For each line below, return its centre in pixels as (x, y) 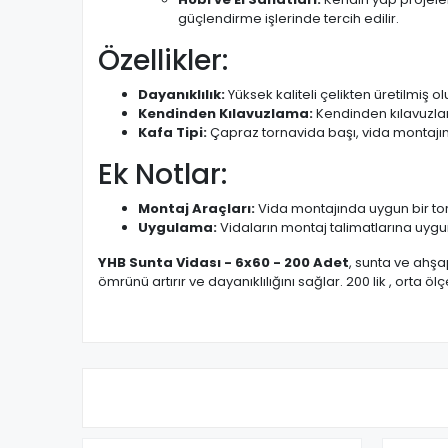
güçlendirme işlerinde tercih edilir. (288, 18)
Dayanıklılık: (181, 94)
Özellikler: (163, 60)
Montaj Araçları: (196, 208)
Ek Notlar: (162, 174)
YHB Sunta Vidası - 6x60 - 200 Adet (223, 262)
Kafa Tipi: (172, 132)
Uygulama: (177, 227)
